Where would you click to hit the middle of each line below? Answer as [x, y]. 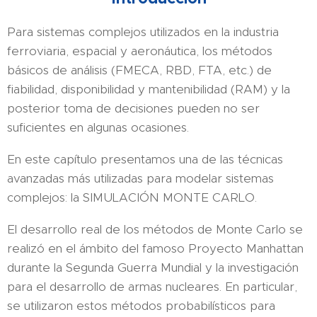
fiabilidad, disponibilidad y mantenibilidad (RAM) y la [149, 89]
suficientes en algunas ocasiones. [100, 127]
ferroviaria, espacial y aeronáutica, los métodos [140, 51]
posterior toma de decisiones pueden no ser [133, 108]
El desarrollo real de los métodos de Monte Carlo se [155, 229]
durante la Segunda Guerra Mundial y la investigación [153, 267]
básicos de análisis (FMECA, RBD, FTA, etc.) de [139, 70]
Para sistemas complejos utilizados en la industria [143, 32]
